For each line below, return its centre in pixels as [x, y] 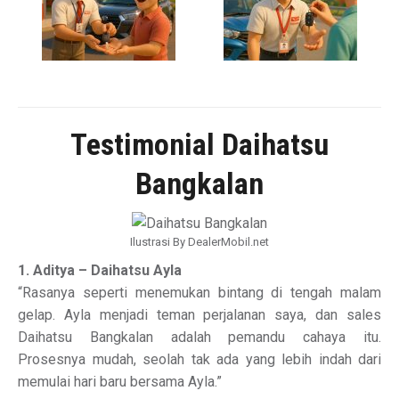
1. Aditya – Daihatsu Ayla [100, 270]
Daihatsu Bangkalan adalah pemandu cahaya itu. [199, 337]
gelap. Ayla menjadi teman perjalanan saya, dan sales [199, 315]
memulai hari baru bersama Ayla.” [120, 382]
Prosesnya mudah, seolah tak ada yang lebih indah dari [199, 359]
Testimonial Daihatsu [199, 144]
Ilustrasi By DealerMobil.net [199, 242]
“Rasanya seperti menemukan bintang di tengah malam [199, 293]
